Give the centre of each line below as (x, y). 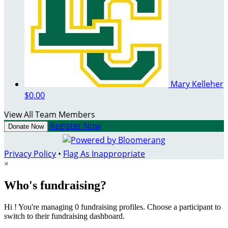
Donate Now (26, 127)
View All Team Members (50, 115)
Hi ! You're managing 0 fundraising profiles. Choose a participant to (112, 207)
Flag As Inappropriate (104, 154)
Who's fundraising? (55, 186)
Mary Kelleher (197, 84)
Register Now (75, 126)
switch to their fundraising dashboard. (64, 216)
